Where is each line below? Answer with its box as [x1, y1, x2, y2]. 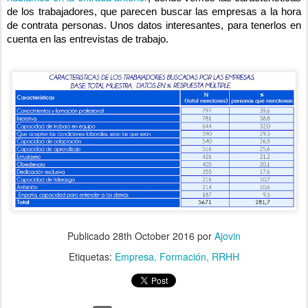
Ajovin [214, 229, 241, 243]
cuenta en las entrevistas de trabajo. [7, 33, 168, 45]
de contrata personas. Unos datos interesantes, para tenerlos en [7, 19, 301, 31]
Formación [159, 250, 206, 264]
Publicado [67, 229, 113, 243]
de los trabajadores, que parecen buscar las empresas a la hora [7, 5, 301, 17]
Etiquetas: [69, 250, 115, 264]
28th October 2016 [113, 229, 195, 243]
